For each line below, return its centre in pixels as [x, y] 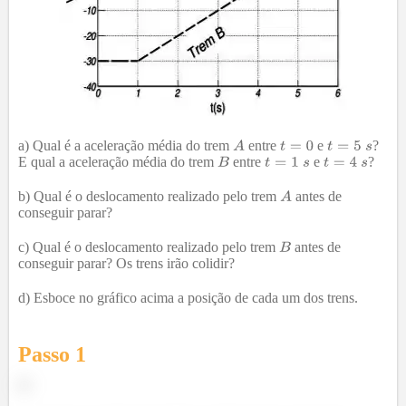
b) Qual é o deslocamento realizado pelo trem [149, 196]
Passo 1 [52, 354]
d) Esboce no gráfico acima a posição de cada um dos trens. [188, 298]
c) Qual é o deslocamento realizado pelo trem [149, 247]
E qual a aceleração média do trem [118, 162]
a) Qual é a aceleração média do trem [126, 145]
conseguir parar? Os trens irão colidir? [126, 263]
